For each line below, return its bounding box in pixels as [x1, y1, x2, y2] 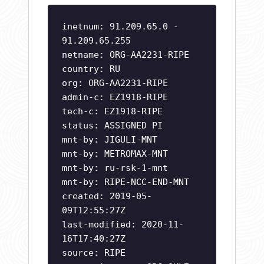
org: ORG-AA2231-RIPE [62, 78, 168, 89]
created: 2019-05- [62, 191, 152, 202]
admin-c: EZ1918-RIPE [62, 92, 168, 103]
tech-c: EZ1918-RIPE [62, 106, 163, 117]
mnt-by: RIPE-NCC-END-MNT [62, 177, 189, 188]
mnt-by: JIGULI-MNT [62, 134, 157, 146]
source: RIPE [62, 247, 126, 259]
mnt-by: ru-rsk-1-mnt [62, 163, 168, 174]
